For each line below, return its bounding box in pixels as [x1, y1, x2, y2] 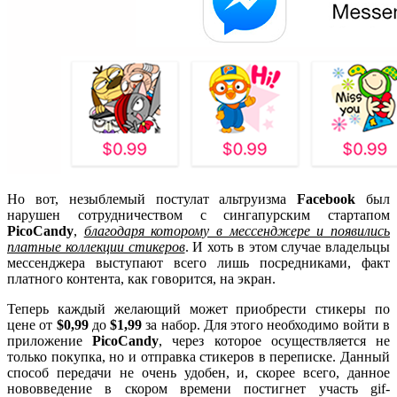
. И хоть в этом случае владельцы [184, 238, 390, 254]
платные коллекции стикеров [7, 238, 185, 254]
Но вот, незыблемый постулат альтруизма [7, 191, 298, 206]
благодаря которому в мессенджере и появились [83, 222, 391, 238]
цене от [7, 316, 57, 332]
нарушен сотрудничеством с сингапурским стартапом [7, 206, 390, 222]
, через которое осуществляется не [159, 332, 391, 348]
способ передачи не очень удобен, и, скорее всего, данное [7, 364, 390, 380]
